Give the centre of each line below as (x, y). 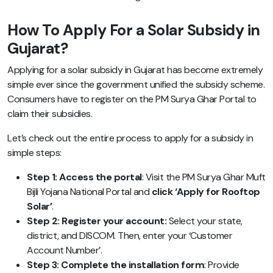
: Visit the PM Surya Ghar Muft (204, 177)
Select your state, (205, 221)
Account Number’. (64, 250)
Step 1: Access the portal (84, 177)
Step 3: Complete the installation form (115, 264)
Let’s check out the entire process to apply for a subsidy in (130, 138)
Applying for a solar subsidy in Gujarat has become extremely (135, 69)
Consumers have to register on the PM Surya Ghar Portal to (132, 99)
